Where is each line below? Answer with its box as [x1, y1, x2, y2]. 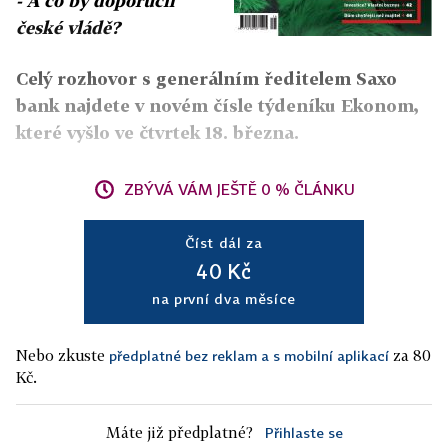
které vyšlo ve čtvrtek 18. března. [16, 122, 299, 144]
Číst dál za [185, 234, 263, 252]
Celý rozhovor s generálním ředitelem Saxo [16, 68, 397, 90]
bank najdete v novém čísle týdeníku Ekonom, [16, 95, 419, 117]
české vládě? [16, 17, 120, 39]
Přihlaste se [264, 424, 343, 442]
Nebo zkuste [16, 346, 109, 365]
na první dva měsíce [151, 290, 297, 308]
